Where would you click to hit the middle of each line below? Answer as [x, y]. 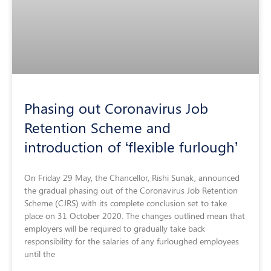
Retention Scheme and [97, 127]
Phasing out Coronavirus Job [116, 108]
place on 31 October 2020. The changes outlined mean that [135, 216]
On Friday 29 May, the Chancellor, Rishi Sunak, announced [132, 178]
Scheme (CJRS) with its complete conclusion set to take [126, 203]
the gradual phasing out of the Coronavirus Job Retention [131, 191]
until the [40, 254]
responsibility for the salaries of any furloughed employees [132, 241]
